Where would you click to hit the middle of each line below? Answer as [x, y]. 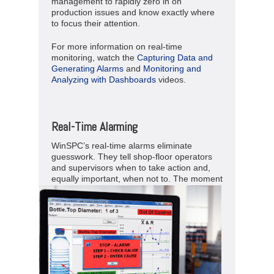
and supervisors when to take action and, [131, 167]
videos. [171, 79]
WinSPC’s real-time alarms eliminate [122, 145]
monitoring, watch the [94, 57]
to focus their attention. [96, 23]
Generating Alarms [87, 68]
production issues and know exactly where [133, 12]
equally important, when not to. [112, 178]
